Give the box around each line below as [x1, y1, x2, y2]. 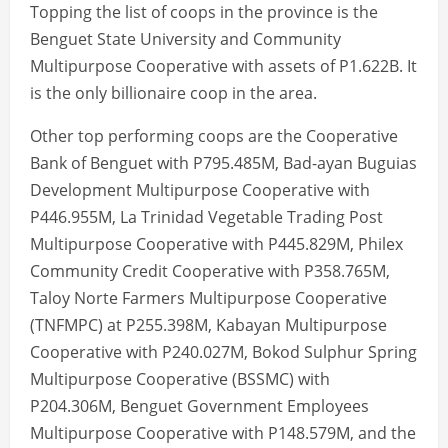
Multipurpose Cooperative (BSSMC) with [30, 368, 330, 391]
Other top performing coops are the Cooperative [30, 125, 398, 148]
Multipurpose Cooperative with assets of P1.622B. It [30, 55, 417, 78]
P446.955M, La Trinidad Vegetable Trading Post [30, 206, 383, 229]
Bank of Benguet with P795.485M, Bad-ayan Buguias [30, 152, 417, 175]
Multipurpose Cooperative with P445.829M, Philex [30, 233, 403, 256]
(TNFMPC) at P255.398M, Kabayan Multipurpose [30, 314, 387, 337]
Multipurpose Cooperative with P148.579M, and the [30, 422, 416, 445]
